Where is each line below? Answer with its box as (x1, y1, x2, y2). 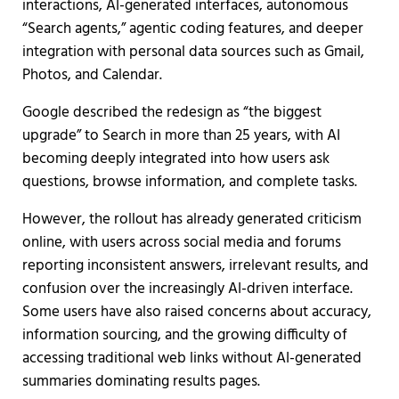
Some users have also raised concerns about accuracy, (21, 299, 371, 324)
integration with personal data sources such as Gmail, (21, 39, 364, 64)
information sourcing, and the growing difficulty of (21, 322, 347, 347)
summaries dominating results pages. (21, 369, 260, 394)
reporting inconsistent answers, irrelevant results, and (21, 253, 369, 278)
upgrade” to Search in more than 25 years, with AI (21, 123, 340, 148)
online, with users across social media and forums (21, 230, 341, 255)
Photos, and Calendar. (21, 62, 162, 87)
